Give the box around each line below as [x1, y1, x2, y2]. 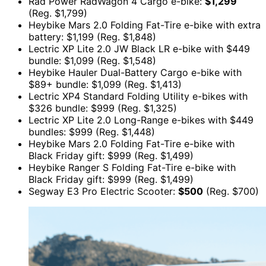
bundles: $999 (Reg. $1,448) [28, 126, 155, 138]
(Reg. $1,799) [28, 7, 87, 20]
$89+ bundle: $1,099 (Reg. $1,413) [28, 78, 182, 91]
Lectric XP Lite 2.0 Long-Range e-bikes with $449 [28, 114, 254, 126]
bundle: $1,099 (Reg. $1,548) [28, 55, 156, 67]
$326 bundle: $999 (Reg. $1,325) [28, 102, 177, 115]
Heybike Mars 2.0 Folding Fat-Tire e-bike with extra [28, 19, 261, 31]
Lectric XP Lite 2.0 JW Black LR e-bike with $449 [28, 43, 250, 55]
